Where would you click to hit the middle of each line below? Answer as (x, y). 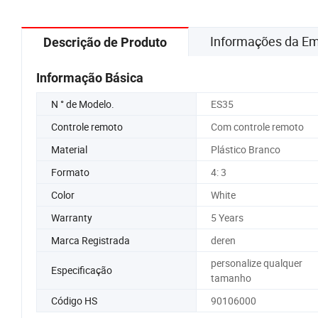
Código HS (74, 300)
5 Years (227, 217)
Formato (70, 172)
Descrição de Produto (105, 42)
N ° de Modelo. (83, 104)
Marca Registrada (91, 240)
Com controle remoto (257, 126)
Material (69, 149)
